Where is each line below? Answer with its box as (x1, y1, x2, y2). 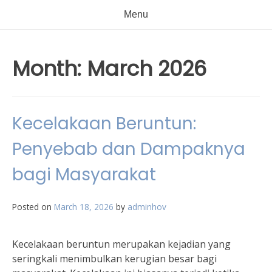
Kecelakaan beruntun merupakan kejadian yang (12, 237, 231, 251)
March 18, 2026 (54, 201, 114, 212)
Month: (12, 54, 87, 83)
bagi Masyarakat (12, 163, 156, 186)
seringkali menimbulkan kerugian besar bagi (12, 252, 217, 265)
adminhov (127, 201, 166, 212)
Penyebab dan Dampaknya (12, 137, 245, 161)
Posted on (12, 201, 54, 212)
